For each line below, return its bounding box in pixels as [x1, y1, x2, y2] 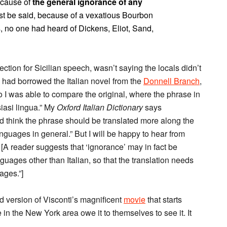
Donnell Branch [143, 75, 200, 87]
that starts [145, 194, 182, 205]
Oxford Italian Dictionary [57, 101, 143, 113]
